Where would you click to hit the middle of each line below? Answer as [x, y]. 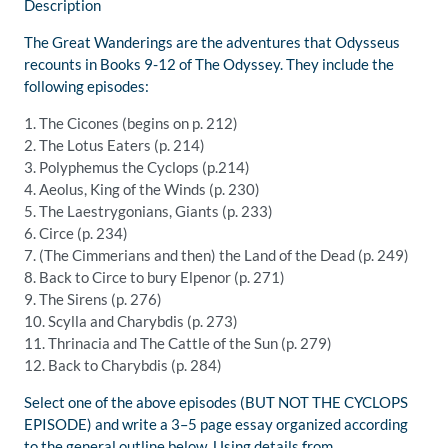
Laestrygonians [118, 211]
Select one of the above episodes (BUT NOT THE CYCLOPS [216, 402]
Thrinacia [79, 343]
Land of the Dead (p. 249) [326, 255]
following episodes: [86, 86]
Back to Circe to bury [109, 277]
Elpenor [205, 277]
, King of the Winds [145, 189]
